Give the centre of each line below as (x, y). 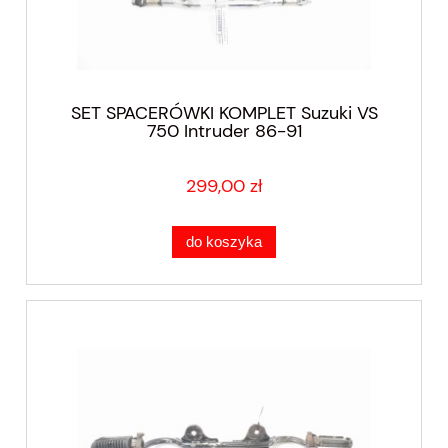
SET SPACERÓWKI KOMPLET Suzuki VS (224, 112)
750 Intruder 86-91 (224, 130)
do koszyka (224, 241)
